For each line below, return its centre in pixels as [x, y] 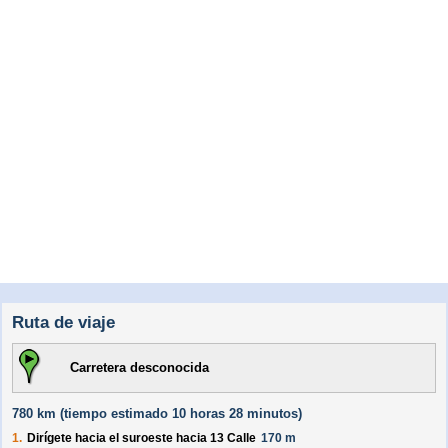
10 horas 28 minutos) [235, 414]
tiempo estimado [116, 414]
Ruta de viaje [63, 323]
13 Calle [233, 438]
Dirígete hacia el [74, 438]
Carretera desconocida [139, 368]
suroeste [147, 438]
